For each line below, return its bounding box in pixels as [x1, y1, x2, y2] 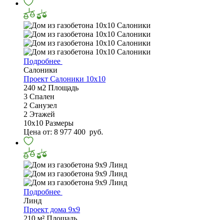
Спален [29, 92, 55, 101]
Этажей [29, 110, 55, 119]
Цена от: [24, 128, 54, 137]
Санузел [29, 101, 57, 110]
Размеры [45, 119, 74, 128]
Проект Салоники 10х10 [24, 75, 106, 83]
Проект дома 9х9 [24, 205, 80, 214]
